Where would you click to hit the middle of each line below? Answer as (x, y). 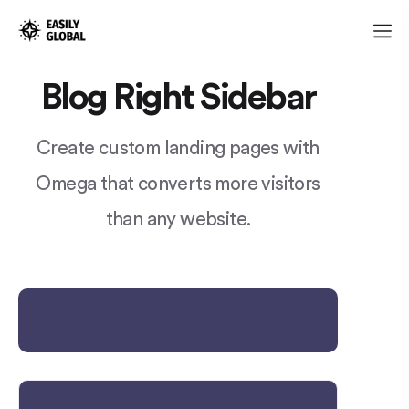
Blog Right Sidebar (178, 97)
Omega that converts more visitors (178, 184)
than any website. (178, 219)
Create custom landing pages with (178, 148)
